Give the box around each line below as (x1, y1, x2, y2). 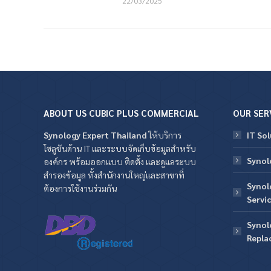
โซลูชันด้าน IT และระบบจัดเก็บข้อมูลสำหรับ (44, 143, 196, 154)
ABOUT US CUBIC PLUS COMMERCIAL (44, 107, 199, 119)
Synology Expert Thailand (44, 129, 147, 140)
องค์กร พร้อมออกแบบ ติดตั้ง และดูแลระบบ (44, 156, 196, 167)
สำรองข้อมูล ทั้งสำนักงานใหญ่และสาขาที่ (44, 169, 184, 180)
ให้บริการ (147, 129, 181, 140)
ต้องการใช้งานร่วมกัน (44, 183, 117, 194)
